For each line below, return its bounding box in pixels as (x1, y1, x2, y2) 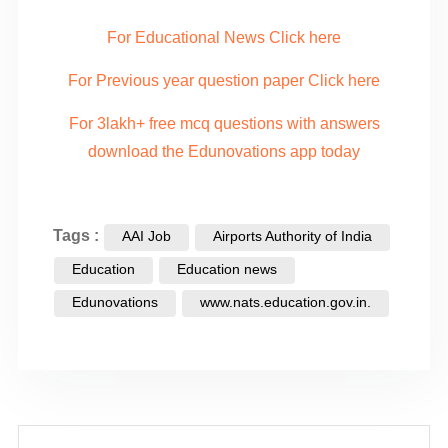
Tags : (53, 226, 103, 244)
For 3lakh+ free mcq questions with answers (68, 114, 380, 132)
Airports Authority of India (213, 227, 372, 244)
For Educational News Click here (107, 28, 341, 46)
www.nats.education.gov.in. (200, 293, 371, 310)
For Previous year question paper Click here (68, 71, 380, 89)
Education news (177, 260, 277, 277)
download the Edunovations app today (88, 142, 360, 160)
